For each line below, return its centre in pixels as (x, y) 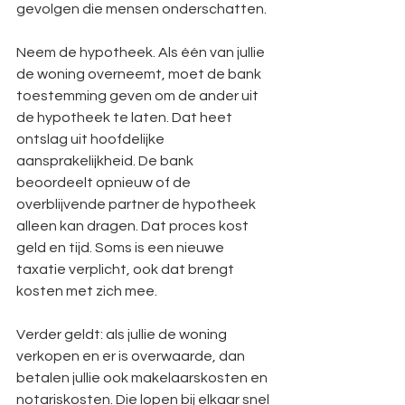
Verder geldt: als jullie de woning (123, 334)
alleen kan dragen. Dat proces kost (134, 226)
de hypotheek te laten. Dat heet (126, 118)
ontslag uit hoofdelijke (92, 139)
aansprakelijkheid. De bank (106, 161)
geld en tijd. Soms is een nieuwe (122, 248)
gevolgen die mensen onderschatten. (141, 9)
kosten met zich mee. (87, 291)
